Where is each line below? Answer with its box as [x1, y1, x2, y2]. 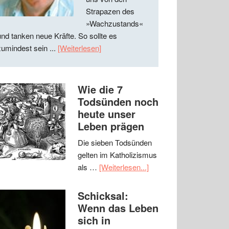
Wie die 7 [78, 82, 123, 97]
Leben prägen [78, 119, 144, 134]
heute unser [78, 106, 135, 122]
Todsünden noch [78, 94, 158, 109]
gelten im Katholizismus [78, 149, 157, 161]
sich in [78, 213, 110, 228]
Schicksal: [78, 188, 128, 203]
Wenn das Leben [78, 200, 158, 216]
